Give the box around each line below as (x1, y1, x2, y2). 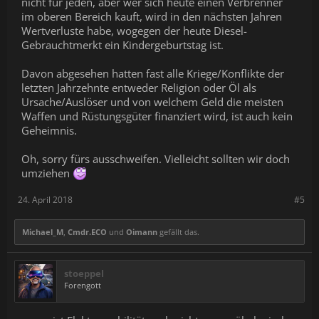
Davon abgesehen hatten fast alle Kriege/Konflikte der (21, 66, 284, 81)
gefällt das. (157, 226, 199, 238)
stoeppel (64, 267, 104, 281)
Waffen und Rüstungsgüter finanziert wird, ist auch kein (21, 109, 293, 124)
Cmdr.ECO (68, 226, 107, 238)
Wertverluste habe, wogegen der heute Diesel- (21, 23, 247, 38)
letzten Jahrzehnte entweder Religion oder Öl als (21, 80, 256, 95)
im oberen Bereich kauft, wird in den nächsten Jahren (21, 9, 282, 24)
